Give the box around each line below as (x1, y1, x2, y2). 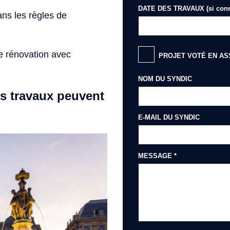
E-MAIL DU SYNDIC (138, 113, 200, 121)
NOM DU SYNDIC (138, 75, 192, 83)
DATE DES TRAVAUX (138, 5, 206, 12)
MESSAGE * (138, 152, 177, 160)
